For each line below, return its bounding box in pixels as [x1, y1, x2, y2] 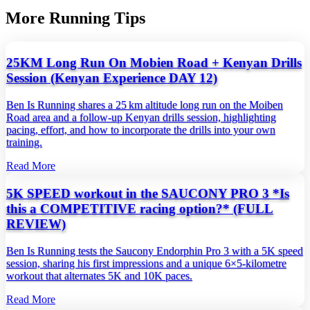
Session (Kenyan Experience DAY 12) [6, 70, 217, 85]
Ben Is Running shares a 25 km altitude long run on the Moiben [6, 98, 283, 111]
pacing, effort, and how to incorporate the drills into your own [6, 123, 275, 136]
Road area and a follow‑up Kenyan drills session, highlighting [6, 111, 276, 123]
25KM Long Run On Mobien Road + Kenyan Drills [6, 55, 302, 70]
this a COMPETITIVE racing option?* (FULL [6, 201, 273, 217]
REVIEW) [6, 217, 66, 232]
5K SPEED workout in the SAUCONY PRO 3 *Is [6, 186, 289, 201]
